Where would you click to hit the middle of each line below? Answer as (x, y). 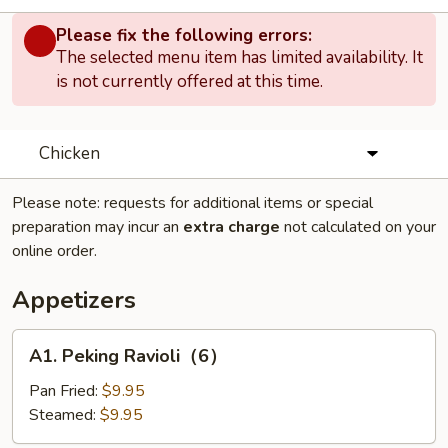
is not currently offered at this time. (189, 81)
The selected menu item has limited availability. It (239, 57)
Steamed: (64, 415)
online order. (54, 251)
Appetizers (74, 300)
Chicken (69, 153)
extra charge (231, 227)
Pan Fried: (65, 391)
